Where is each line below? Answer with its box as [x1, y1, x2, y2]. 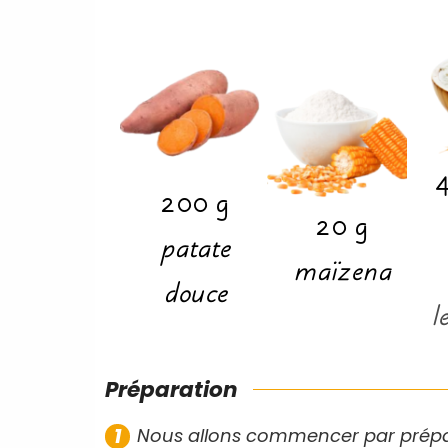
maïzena [292, 258, 391, 289]
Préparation [105, 373, 238, 405]
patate [159, 236, 230, 267]
